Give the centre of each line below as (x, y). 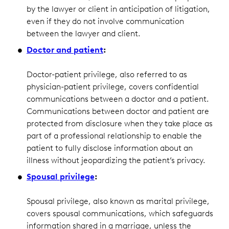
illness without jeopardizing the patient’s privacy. (116, 160)
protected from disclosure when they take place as (120, 123)
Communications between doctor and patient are (118, 111)
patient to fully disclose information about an (110, 148)
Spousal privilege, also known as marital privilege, (118, 201)
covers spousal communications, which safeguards (120, 213)
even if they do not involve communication (105, 21)
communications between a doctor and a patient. (118, 99)
